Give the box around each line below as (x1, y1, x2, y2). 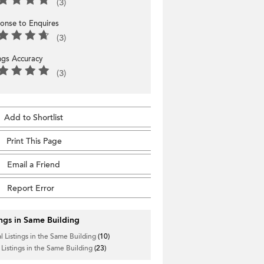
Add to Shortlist (4, 111, 63, 123)
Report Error (7, 182, 54, 194)
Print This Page (6, 135, 62, 147)
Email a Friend (7, 159, 60, 170)
